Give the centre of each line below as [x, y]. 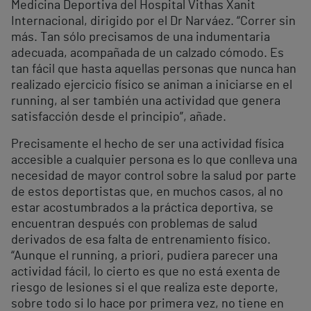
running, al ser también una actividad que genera [146, 101]
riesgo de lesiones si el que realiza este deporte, [145, 288]
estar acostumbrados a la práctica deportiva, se [142, 208]
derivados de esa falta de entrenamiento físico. [141, 240]
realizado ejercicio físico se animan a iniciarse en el [152, 85]
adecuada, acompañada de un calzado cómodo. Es [148, 53]
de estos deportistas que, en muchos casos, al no [147, 192]
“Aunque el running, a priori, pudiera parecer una [144, 256]
